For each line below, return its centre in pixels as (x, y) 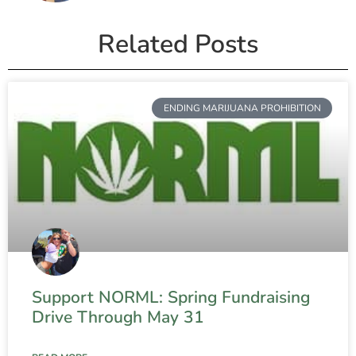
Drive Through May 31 (118, 317)
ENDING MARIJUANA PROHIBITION (242, 108)
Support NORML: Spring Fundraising (171, 298)
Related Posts (178, 44)
